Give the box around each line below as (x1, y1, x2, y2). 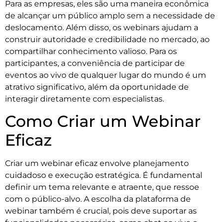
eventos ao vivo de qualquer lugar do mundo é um (5, 70, 206, 80)
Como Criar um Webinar (5, 111, 201, 131)
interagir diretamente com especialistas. (5, 94, 164, 104)
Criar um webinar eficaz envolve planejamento (5, 159, 189, 168)
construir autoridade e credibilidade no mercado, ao (5, 35, 210, 45)
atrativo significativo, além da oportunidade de (5, 82, 189, 92)
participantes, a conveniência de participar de (5, 58, 185, 68)
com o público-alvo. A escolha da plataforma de (5, 194, 191, 204)
